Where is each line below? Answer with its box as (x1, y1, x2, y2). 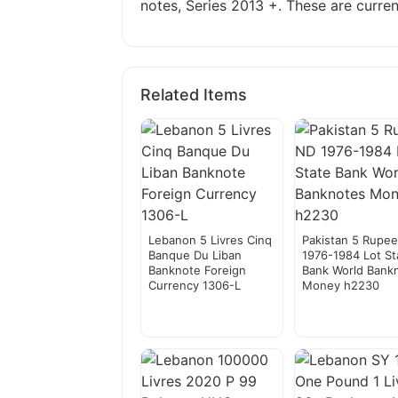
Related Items (140, 85, 247, 105)
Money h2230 (302, 278, 380, 293)
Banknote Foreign (148, 263, 246, 278)
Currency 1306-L (148, 278, 241, 293)
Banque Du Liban (148, 248, 242, 263)
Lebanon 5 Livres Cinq (148, 233, 272, 248)
